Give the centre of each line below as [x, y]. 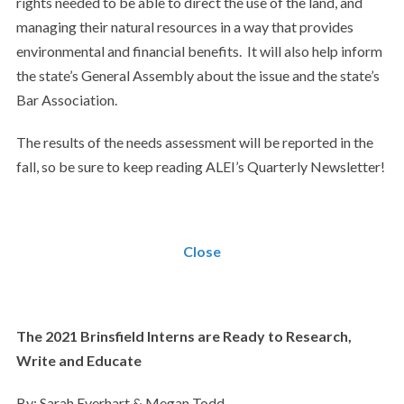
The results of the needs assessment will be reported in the [194, 142]
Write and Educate [78, 360]
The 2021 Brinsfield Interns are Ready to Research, [184, 336]
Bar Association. [66, 100]
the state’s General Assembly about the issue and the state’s [197, 75]
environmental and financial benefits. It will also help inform [199, 51]
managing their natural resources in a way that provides [184, 27]
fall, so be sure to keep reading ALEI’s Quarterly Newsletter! [200, 166]
